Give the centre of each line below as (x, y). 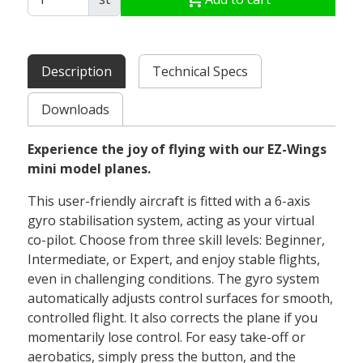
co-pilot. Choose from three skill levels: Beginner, (177, 240)
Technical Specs (201, 71)
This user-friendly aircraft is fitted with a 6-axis (169, 201)
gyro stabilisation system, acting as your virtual (171, 221)
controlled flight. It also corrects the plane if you (173, 318)
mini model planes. (90, 169)
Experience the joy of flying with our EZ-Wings (177, 149)
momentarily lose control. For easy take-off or (167, 337)
